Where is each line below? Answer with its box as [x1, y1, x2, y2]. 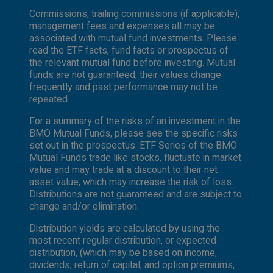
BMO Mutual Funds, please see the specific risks [29, 126, 238, 141]
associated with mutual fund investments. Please [29, 30, 237, 46]
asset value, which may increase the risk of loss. [29, 174, 233, 190]
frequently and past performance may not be [29, 79, 218, 94]
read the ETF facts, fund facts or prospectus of [29, 43, 229, 58]
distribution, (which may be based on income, [29, 245, 217, 260]
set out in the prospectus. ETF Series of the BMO [29, 138, 237, 153]
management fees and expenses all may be [29, 18, 215, 34]
